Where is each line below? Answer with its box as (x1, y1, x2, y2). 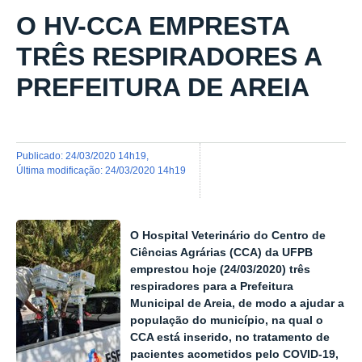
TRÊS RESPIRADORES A (16, 42, 322, 72)
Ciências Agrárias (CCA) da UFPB (130, 246, 314, 259)
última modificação (23, 164, 100, 175)
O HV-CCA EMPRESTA (16, 11, 289, 41)
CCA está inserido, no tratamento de (130, 330, 334, 343)
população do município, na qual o (130, 314, 324, 326)
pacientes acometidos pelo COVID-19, (130, 347, 339, 360)
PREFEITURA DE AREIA (16, 73, 309, 103)
